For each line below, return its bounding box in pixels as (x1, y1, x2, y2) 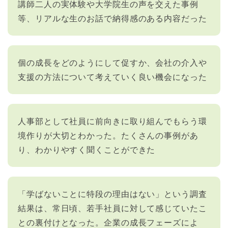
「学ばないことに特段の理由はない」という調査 (18, 188, 207, 200)
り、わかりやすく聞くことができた (18, 144, 156, 156)
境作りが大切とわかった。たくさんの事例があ (18, 129, 198, 141)
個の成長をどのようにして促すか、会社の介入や (18, 56, 207, 69)
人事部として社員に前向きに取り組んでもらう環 (18, 115, 207, 127)
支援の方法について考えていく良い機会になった (18, 71, 207, 83)
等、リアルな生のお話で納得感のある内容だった (18, 12, 207, 24)
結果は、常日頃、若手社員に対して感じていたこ (18, 202, 207, 214)
